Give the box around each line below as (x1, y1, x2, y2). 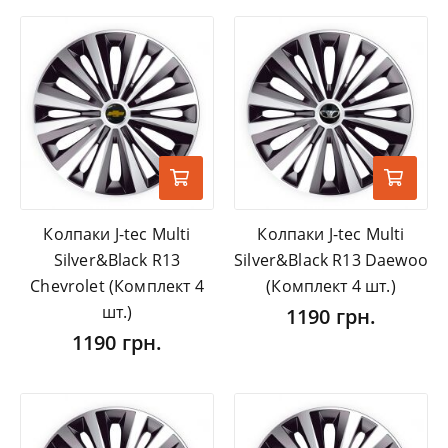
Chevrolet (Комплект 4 (30, 275, 204, 298)
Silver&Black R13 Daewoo (234, 249, 428, 272)
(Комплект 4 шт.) (266, 275, 396, 298)
